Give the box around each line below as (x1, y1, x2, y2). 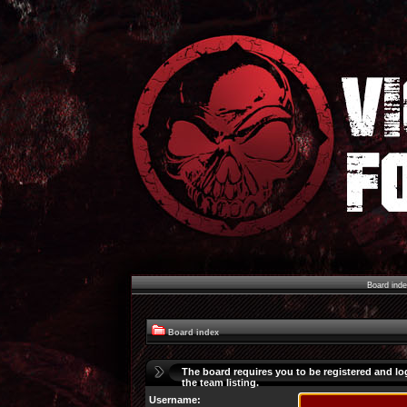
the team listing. (182, 377, 259, 388)
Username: (149, 394, 201, 405)
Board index (168, 328, 219, 337)
